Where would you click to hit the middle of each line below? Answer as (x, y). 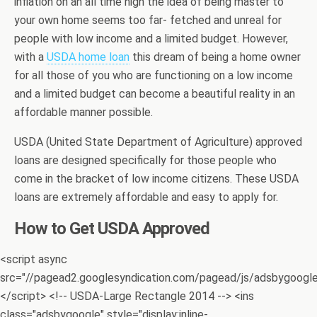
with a (30, 57)
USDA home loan (88, 57)
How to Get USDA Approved (112, 229)
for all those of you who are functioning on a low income (154, 75)
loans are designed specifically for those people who (145, 160)
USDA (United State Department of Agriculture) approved (158, 142)
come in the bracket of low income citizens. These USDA (156, 179)
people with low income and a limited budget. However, (151, 39)
